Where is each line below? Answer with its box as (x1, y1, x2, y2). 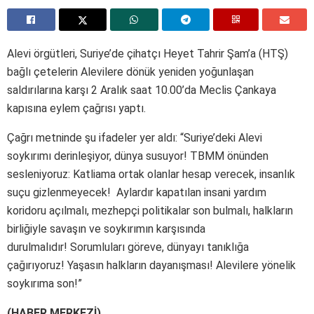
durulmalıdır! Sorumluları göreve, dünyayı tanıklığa (7, 240, 249, 254)
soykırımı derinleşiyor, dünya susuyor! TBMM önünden (7, 149, 268, 163)
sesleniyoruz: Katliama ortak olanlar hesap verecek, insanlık (7, 167, 295, 181)
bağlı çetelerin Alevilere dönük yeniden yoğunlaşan (7, 64, 254, 78)
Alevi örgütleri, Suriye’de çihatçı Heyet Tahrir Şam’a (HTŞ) (7, 46, 288, 60)
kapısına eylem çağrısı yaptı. (7, 101, 146, 115)
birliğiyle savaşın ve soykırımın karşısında (7, 221, 205, 235)
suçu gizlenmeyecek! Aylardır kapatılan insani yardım (7, 185, 266, 199)
